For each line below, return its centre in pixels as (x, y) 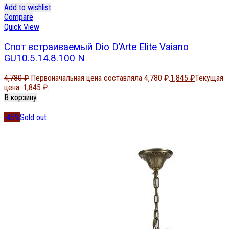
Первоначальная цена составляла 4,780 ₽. (100, 78)
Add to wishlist (28, 7)
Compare (19, 17)
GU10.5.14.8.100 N (44, 58)
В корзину (20, 98)
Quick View (22, 27)
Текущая (209, 78)
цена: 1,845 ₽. (27, 88)
